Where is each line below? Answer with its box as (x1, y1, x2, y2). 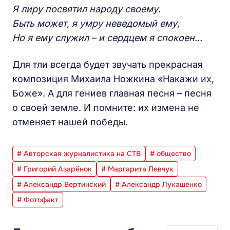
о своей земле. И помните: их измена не (12, 102, 199, 113)
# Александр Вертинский (17, 179, 106, 189)
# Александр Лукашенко (115, 179, 202, 189)
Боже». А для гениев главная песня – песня (12, 87, 212, 99)
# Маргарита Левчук (101, 164, 174, 174)
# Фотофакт (17, 195, 59, 204)
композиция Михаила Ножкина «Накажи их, (12, 73, 214, 84)
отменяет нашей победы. (12, 116, 128, 127)
